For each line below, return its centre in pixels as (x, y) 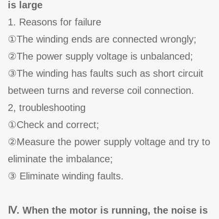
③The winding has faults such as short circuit (106, 74)
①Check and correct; (54, 125)
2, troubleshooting (47, 108)
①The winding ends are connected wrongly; (102, 39)
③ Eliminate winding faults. (66, 176)
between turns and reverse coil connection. (106, 91)
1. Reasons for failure (55, 22)
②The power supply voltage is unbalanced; (100, 56)
